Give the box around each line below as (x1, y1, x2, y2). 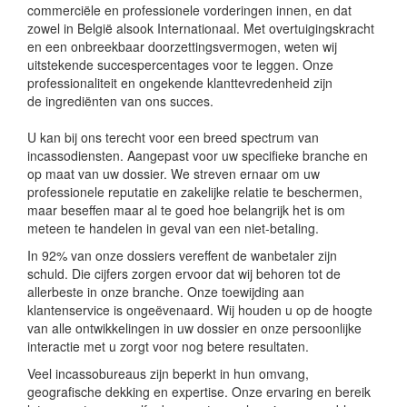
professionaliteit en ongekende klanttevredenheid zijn (27, 73, 333, 92)
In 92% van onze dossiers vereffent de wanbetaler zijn (27, 245, 337, 264)
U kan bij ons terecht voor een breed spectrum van (27, 127, 319, 146)
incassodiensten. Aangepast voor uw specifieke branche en (27, 145, 368, 164)
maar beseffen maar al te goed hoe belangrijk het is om (27, 200, 345, 219)
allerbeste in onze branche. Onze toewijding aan (27, 282, 304, 301)
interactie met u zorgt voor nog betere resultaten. (27, 336, 309, 355)
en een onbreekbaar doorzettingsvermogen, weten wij (27, 36, 337, 55)
